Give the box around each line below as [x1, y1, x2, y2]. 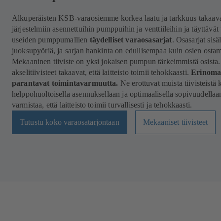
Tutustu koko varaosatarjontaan [20, 118, 119, 127]
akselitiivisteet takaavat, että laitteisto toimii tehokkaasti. [12, 68, 191, 77]
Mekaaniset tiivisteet [143, 118, 208, 127]
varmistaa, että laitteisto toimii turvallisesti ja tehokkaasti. [12, 101, 192, 110]
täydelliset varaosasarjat [89, 36, 172, 44]
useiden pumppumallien [12, 36, 90, 44]
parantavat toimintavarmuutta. [12, 79, 120, 88]
